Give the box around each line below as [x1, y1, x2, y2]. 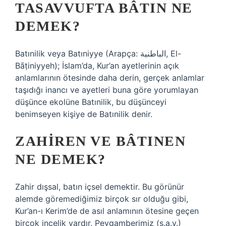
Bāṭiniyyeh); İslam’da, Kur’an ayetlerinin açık [15, 61, 179, 71]
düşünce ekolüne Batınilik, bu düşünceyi [15, 97, 166, 107]
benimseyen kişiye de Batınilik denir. [15, 109, 152, 119]
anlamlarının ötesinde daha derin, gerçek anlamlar [15, 73, 204, 83]
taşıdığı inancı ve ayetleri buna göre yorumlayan [15, 85, 198, 95]
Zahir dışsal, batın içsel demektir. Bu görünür [15, 182, 184, 192]
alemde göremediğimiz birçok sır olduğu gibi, [15, 194, 188, 204]
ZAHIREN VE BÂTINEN [15, 133, 186, 149]
